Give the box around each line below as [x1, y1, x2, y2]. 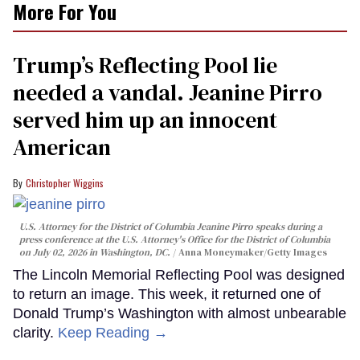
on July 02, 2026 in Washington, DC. [19, 245, 170, 259]
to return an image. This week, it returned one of [13, 285, 321, 302]
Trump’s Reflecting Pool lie [13, 50, 277, 81]
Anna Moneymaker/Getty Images [178, 245, 327, 259]
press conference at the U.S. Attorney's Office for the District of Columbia [19, 232, 330, 246]
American [13, 132, 111, 163]
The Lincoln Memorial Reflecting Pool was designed [13, 266, 345, 283]
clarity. [13, 324, 58, 341]
